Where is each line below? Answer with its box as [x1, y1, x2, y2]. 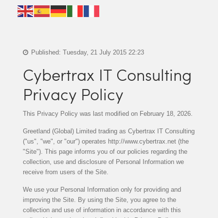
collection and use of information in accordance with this [22, 206, 181, 214]
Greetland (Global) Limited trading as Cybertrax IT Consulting [22, 127, 195, 135]
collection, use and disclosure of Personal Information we [22, 158, 184, 165]
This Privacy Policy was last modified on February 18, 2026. [22, 109, 193, 117]
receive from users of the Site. [22, 168, 109, 176]
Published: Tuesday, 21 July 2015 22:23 [29, 48, 144, 56]
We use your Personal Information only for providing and [22, 185, 181, 193]
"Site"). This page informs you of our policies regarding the [22, 147, 187, 155]
